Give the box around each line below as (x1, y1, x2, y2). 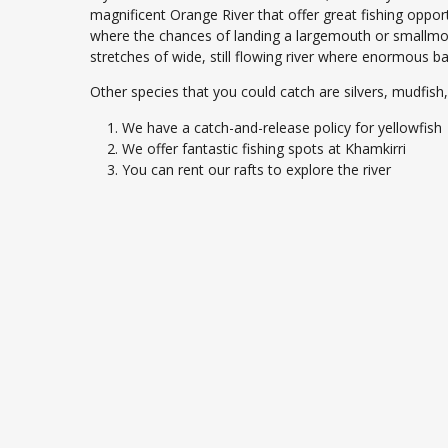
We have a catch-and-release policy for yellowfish (122, 117, 442, 137)
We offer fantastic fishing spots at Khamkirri (122, 138, 406, 158)
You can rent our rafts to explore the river (122, 159, 391, 179)
